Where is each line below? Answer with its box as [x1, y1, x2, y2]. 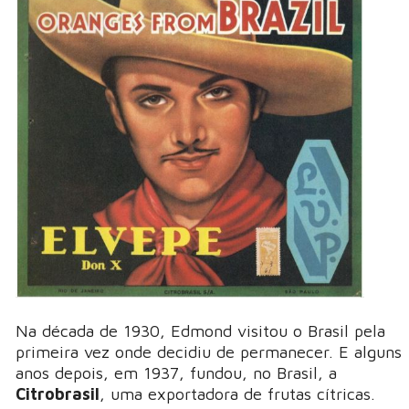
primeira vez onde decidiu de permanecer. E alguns [16, 342, 402, 362]
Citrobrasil [16, 384, 100, 404]
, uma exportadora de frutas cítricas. [100, 384, 375, 404]
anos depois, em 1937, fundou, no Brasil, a [16, 363, 337, 383]
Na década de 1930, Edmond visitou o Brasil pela [16, 321, 385, 341]
